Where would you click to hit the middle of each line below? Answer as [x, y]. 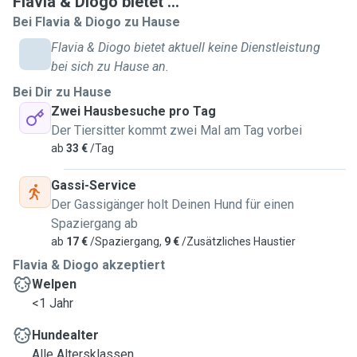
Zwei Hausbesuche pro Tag [133, 111]
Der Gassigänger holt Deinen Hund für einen [173, 204]
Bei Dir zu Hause [62, 92]
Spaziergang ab [94, 224]
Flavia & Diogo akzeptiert [89, 265]
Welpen [54, 284]
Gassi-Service [94, 185]
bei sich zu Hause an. [110, 67]
